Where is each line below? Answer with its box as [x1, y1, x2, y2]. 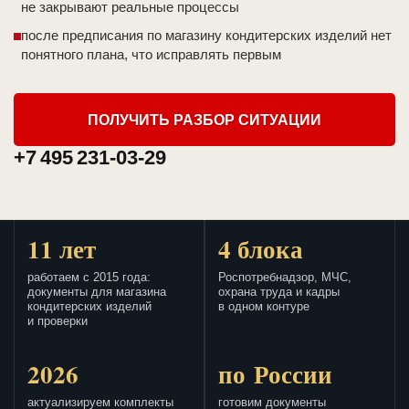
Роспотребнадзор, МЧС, [218, 271, 351, 285]
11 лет [27, 231, 96, 267]
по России [218, 356, 332, 393]
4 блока [218, 231, 303, 267]
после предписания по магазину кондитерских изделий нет [21, 27, 392, 44]
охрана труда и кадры [218, 286, 340, 299]
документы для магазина [27, 286, 166, 299]
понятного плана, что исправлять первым [21, 47, 281, 63]
